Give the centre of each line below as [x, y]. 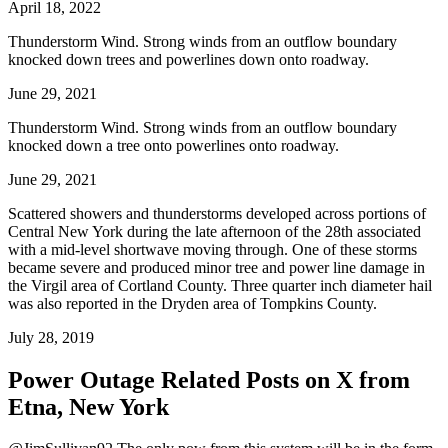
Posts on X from [328, 379]
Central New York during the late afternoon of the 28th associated [214, 231]
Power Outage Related [127, 379]
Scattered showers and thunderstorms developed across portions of [217, 213]
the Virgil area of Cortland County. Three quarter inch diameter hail [220, 285]
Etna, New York [88, 406]
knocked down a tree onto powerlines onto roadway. [173, 145]
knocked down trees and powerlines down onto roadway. [188, 59]
